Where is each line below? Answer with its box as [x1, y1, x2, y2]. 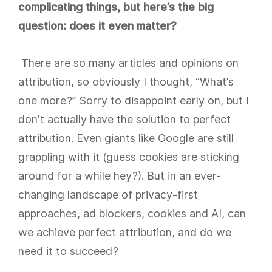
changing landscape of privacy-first [18, 188, 198, 201]
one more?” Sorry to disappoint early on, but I [18, 94, 249, 107]
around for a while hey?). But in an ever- [18, 169, 221, 182]
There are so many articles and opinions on [21, 56, 239, 69]
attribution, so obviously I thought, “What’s [18, 75, 234, 88]
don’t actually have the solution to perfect [18, 113, 234, 126]
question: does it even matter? [18, 19, 177, 32]
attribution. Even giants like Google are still [18, 132, 234, 144]
